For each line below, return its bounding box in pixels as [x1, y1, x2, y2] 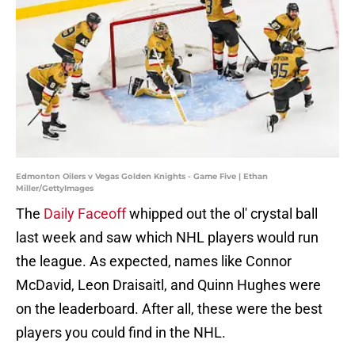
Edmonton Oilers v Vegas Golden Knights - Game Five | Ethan [16, 171, 268, 182]
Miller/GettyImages [16, 183, 94, 194]
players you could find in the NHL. [16, 324, 226, 342]
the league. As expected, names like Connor [16, 253, 292, 270]
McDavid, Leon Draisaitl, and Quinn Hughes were [16, 277, 321, 294]
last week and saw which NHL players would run [16, 229, 319, 246]
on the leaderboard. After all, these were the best [16, 300, 323, 318]
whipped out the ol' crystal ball [126, 205, 318, 223]
